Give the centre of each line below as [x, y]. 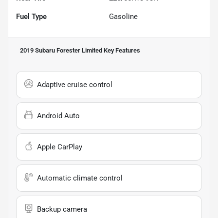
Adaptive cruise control [75, 84]
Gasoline [123, 16]
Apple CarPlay [60, 147]
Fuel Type [31, 16]
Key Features [121, 50]
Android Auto [58, 116]
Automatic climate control [80, 178]
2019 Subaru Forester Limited [61, 50]
